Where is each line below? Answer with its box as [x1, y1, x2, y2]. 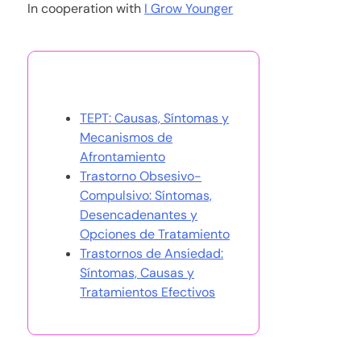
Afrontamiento [80, 148, 166, 166]
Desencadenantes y [80, 206, 198, 224]
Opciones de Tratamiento [80, 226, 230, 243]
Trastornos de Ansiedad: [80, 245, 224, 263]
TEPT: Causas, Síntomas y [80, 110, 230, 127]
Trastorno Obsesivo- [80, 168, 202, 185]
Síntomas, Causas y [80, 264, 195, 282]
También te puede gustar [41, 80, 218, 98]
